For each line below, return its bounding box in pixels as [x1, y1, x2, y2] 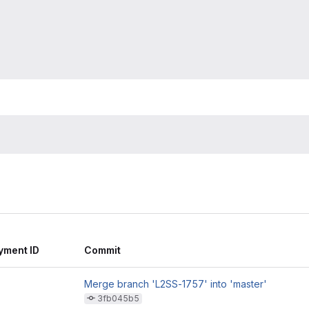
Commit [84, 244, 121, 257]
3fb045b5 [97, 293, 139, 304]
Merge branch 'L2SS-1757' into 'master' [84, 278, 267, 290]
